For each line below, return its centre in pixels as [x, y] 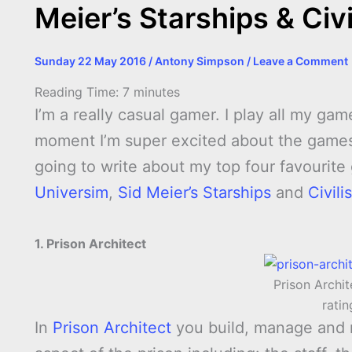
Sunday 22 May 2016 [92, 60]
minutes [157, 92]
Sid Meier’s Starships [194, 193]
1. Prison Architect [90, 244]
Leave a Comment [301, 60]
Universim [71, 193]
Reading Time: [79, 92]
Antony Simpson [201, 60]
